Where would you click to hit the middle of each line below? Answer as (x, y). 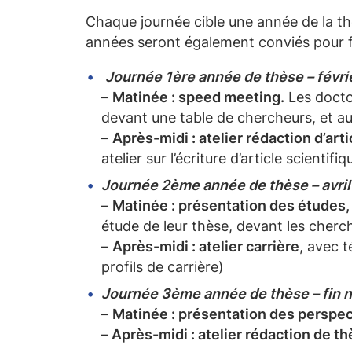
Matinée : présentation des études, (231, 205)
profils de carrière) (163, 267)
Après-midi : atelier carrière (206, 246)
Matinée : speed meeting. (198, 97)
